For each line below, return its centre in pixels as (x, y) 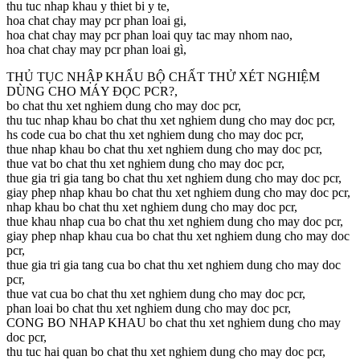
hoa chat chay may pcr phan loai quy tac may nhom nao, (149, 35)
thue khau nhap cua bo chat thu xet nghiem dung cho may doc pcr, (175, 221)
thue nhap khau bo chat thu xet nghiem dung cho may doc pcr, (164, 149)
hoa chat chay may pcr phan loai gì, (96, 49)
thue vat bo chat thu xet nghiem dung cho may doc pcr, (145, 163)
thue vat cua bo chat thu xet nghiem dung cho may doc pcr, (156, 293)
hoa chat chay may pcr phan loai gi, (96, 20)
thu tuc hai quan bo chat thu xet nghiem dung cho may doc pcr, (166, 351)
